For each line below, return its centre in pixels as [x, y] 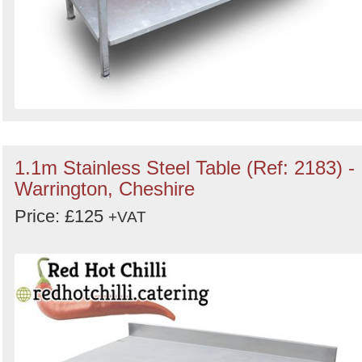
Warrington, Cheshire [105, 189]
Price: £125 [61, 216]
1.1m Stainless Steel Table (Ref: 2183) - [185, 168]
